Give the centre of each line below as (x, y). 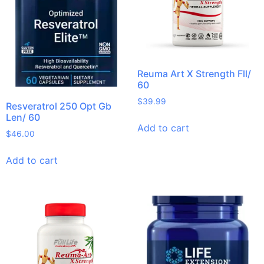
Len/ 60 (23, 117)
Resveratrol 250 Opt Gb (59, 106)
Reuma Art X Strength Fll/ (194, 74)
